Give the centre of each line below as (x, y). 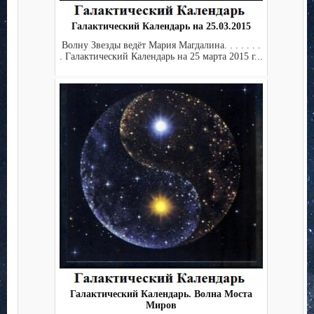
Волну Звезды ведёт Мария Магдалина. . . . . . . (161, 45)
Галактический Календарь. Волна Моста (161, 294)
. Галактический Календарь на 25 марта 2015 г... (161, 56)
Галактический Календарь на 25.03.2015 (161, 27)
